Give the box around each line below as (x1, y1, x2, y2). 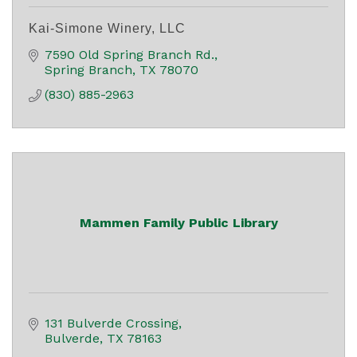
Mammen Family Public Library (79, 215, 278, 231)
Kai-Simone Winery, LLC (29, 22, 186, 36)
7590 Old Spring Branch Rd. (45, 47, 214, 63)
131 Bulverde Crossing (45, 316, 178, 331)
